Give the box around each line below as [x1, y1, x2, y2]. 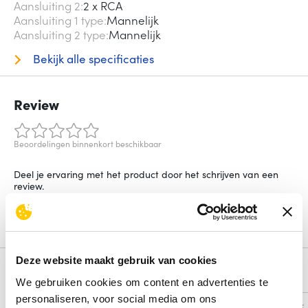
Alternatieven [14, 266, 101, 286]
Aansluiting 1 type [14, 12, 104, 29]
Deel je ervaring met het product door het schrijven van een [14, 167, 278, 181]
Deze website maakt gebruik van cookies [16, 254, 217, 266]
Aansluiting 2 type [14, 26, 106, 43]
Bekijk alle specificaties [30, 50, 154, 67]
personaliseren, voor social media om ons [16, 292, 217, 305]
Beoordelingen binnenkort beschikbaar [14, 137, 162, 150]
